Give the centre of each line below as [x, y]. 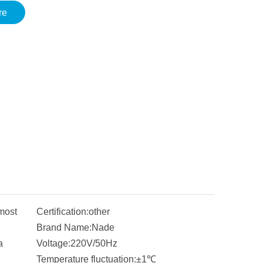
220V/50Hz [94, 243]
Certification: [63, 212]
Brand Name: [64, 227]
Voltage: [53, 243]
